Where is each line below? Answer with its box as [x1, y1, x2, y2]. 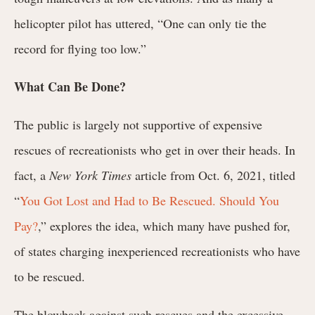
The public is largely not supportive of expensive [14, 115, 262, 133]
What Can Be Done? [14, 77, 126, 96]
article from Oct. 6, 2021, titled [131, 166, 295, 184]
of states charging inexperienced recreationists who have [14, 242, 300, 259]
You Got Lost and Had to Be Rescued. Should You [20, 191, 279, 209]
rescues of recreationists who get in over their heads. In [14, 141, 295, 158]
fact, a [14, 166, 49, 184]
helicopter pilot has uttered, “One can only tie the [14, 14, 266, 32]
